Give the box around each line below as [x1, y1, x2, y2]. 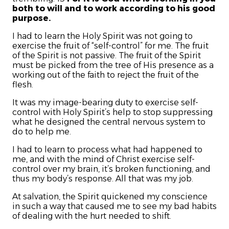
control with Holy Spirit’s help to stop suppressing [12, 107, 213, 118]
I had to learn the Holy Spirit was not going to [12, 31, 193, 41]
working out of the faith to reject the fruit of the [12, 70, 199, 80]
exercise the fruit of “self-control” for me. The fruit [12, 41, 209, 51]
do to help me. [12, 127, 71, 137]
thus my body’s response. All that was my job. [12, 174, 193, 184]
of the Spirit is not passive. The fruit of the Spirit [12, 51, 201, 61]
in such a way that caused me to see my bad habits [12, 201, 217, 212]
